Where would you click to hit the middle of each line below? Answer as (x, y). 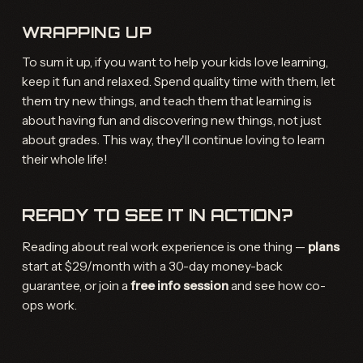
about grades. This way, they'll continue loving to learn (173, 140)
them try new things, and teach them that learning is (167, 101)
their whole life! (64, 160)
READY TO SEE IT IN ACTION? (157, 216)
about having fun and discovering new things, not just (171, 121)
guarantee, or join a (75, 286)
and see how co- (277, 286)
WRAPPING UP (87, 32)
